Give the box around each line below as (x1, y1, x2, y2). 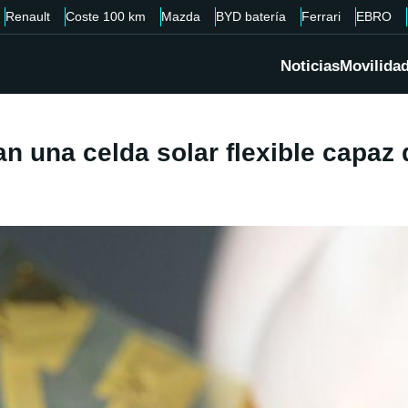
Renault (5, 9, 50, 24)
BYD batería (216, 9, 286, 24)
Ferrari (301, 9, 341, 24)
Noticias (280, 57, 340, 76)
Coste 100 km (66, 9, 146, 24)
